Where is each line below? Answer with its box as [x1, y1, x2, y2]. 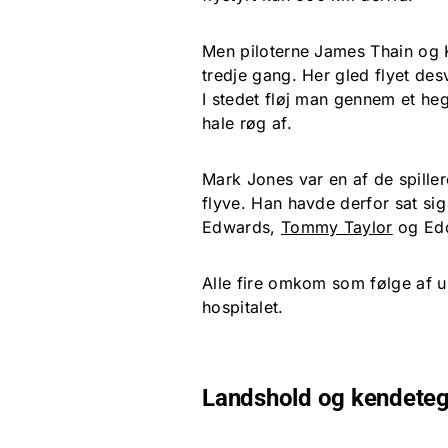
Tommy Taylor [280, 217, 393, 238]
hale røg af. [202, 113, 292, 134]
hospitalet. [202, 297, 284, 318]
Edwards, [202, 217, 281, 238]
